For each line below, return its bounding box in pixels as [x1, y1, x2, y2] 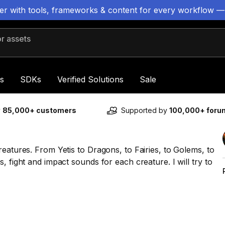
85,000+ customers [3, 106, 76, 115]
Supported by [121, 106, 169, 115]
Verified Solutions [57, 74, 124, 84]
